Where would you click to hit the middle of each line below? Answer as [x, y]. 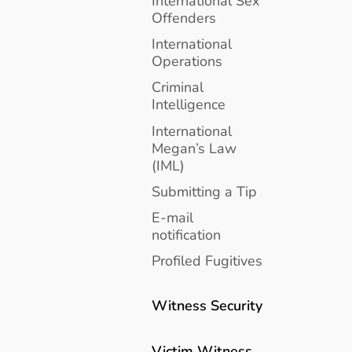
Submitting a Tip [205, 191]
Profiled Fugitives [207, 261]
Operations [187, 61]
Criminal [178, 87]
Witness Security [207, 306]
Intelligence [189, 104]
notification [187, 234]
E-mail [173, 217]
